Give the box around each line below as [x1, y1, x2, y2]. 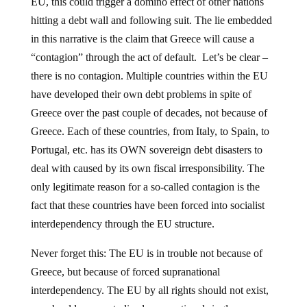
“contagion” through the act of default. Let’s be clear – [30, 51, 268, 63]
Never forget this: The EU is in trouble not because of [30, 247, 262, 259]
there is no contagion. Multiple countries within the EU [30, 69, 268, 82]
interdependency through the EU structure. [30, 217, 214, 230]
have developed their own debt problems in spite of [30, 88, 251, 100]
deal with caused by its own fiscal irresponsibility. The [30, 162, 265, 174]
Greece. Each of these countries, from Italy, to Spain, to [30, 125, 269, 137]
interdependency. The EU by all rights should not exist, [30, 284, 269, 296]
